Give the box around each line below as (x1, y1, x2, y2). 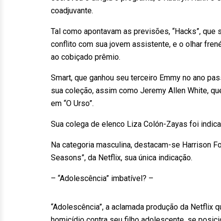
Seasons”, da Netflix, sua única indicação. (51, 153, 192, 162)
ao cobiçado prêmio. (51, 52, 120, 62)
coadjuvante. (51, 6, 93, 15)
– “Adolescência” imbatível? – (51, 174, 153, 183)
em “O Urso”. (51, 99, 94, 108)
